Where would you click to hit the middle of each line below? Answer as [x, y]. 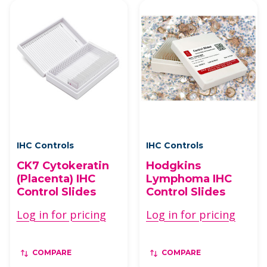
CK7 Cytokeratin [63, 166]
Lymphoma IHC [189, 179]
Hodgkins [173, 166]
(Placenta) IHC [56, 179]
